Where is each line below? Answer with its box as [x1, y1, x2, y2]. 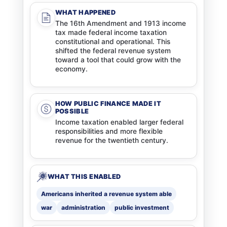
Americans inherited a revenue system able [41, 190, 172, 198]
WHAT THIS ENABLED [47, 173, 121, 181]
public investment [114, 203, 169, 211]
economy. [55, 65, 88, 73]
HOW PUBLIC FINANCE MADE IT [55, 99, 162, 107]
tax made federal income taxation [55, 28, 167, 37]
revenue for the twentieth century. [55, 136, 168, 144]
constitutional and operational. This [55, 37, 170, 46]
